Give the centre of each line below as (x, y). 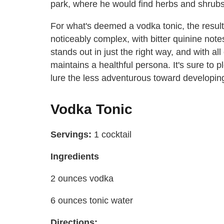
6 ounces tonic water (92, 200)
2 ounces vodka (82, 178)
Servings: (71, 134)
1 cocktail (111, 134)
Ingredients (75, 156)
